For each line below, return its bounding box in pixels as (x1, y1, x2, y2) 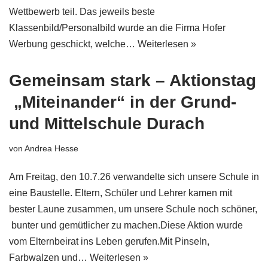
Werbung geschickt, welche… (9, 39, 138, 49)
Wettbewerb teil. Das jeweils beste (9, 7, 155, 17)
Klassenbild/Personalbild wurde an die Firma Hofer (9, 23, 226, 33)
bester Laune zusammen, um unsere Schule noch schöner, (9, 204, 257, 214)
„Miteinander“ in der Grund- (9, 93, 236, 111)
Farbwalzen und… (9, 252, 90, 263)
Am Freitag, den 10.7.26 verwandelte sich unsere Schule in (9, 172, 259, 182)
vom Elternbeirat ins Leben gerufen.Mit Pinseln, (9, 236, 209, 246)
